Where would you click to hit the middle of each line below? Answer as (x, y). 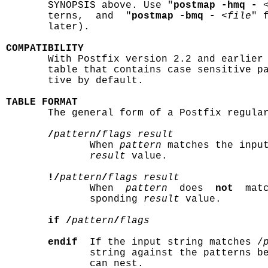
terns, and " (69, 16)
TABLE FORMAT (42, 102)
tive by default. (75, 81)
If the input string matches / (170, 242)
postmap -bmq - (173, 16)
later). (48, 27)
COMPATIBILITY (45, 48)
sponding (75, 199)
